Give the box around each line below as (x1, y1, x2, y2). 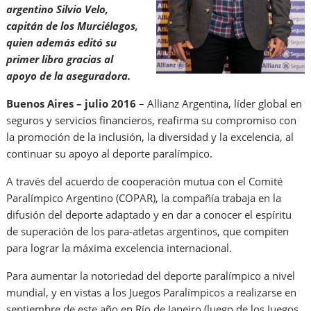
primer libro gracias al (6, 52, 114, 67)
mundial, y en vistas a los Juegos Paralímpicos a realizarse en (6, 285, 297, 300)
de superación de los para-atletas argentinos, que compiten (6, 224, 289, 239)
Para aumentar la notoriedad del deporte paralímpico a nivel (6, 269, 296, 283)
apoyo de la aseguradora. (6, 69, 131, 83)
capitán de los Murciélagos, (6, 19, 139, 33)
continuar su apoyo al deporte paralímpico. (6, 146, 213, 161)
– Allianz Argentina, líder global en (139, 96, 303, 111)
